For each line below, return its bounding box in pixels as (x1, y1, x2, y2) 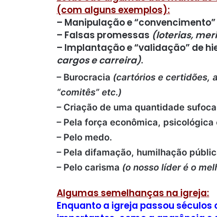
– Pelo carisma (57, 162, 122, 173)
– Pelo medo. (57, 132, 112, 143)
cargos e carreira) (57, 53, 141, 67)
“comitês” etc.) (57, 87, 122, 98)
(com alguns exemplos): (57, 3, 170, 16)
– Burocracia (57, 72, 113, 83)
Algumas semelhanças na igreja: (57, 186, 209, 200)
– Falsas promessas (57, 28, 152, 42)
